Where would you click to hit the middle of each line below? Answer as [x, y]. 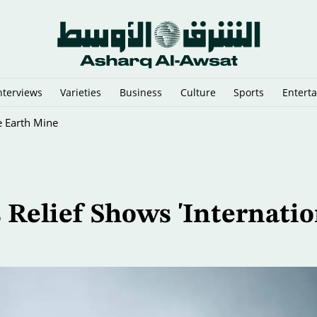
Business [141, 92]
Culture [198, 92]
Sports [249, 92]
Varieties [81, 92]
